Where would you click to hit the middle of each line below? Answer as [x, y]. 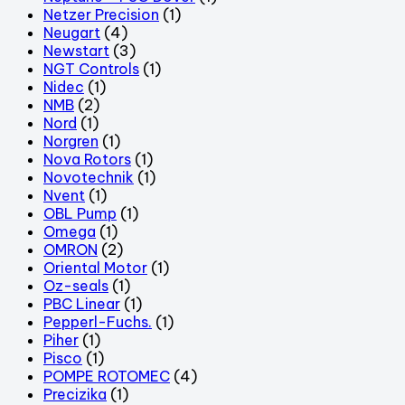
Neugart [72, 32]
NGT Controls [91, 68]
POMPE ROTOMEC [107, 376]
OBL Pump [80, 213]
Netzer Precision [101, 14]
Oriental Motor [95, 267]
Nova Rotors [87, 159]
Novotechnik [89, 177]
